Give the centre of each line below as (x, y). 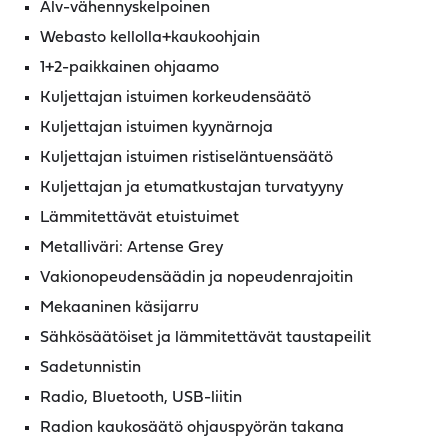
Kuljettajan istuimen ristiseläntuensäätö (186, 158)
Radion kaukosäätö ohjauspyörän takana (192, 428)
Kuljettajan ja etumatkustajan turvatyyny (191, 188)
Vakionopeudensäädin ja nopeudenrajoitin (196, 278)
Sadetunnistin (90, 368)
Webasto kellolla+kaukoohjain (150, 38)
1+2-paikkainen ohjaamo (129, 68)
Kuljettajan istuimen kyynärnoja (156, 128)
